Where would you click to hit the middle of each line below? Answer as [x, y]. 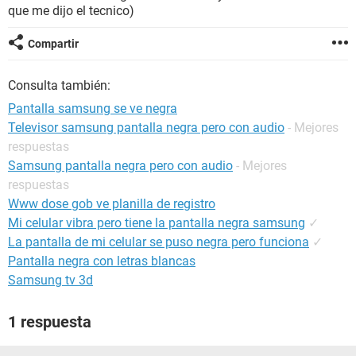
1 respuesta [50, 322]
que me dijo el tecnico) [71, 11]
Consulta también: [59, 85]
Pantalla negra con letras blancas [102, 261]
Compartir [53, 44]
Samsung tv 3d [50, 280]
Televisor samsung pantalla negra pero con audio [146, 128]
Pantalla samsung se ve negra [93, 108]
